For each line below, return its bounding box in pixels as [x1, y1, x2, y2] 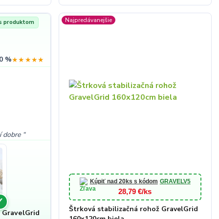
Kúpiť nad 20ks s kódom [89, 178, 158, 185]
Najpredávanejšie [65, 16, 112, 24]
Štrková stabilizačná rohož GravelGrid [68, 204, 198, 214]
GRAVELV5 [159, 178, 191, 185]
